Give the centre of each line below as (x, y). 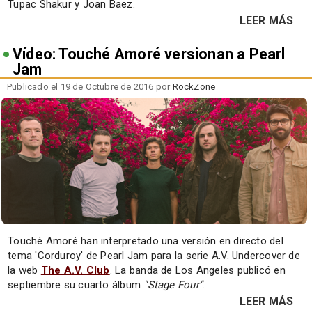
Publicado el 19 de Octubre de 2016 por (90, 86)
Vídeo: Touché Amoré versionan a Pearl (149, 54)
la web (24, 271)
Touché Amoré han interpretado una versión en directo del (146, 241)
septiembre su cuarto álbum (76, 285)
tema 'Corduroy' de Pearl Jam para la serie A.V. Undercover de (154, 256)
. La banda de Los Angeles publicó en (197, 271)
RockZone (194, 86)
